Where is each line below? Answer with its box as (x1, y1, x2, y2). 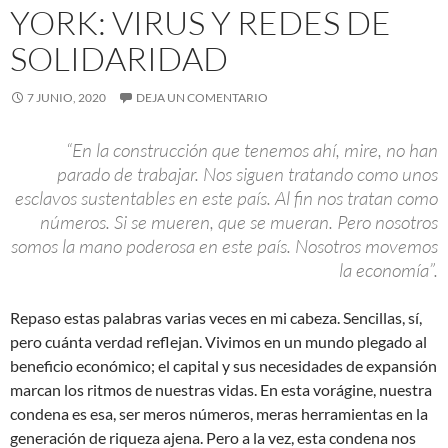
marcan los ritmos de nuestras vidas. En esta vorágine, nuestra (10, 380, 432, 400)
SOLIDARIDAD (10, 38, 228, 80)
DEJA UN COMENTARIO (136, 90, 268, 106)
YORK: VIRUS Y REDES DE (10, 2, 391, 44)
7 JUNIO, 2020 (27, 90, 106, 106)
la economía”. (339, 258, 438, 283)
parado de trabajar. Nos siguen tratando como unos (57, 162, 438, 187)
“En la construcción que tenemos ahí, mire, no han (66, 138, 438, 163)
